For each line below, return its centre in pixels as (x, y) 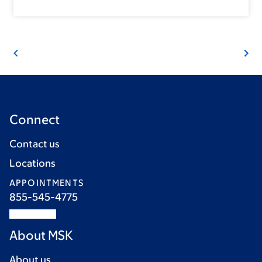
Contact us (35, 144)
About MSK (41, 236)
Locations (32, 163)
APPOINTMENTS (46, 183)
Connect (35, 120)
